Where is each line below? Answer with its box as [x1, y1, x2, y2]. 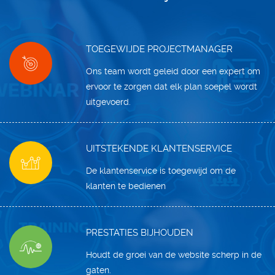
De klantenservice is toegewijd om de [86, 166, 236, 176]
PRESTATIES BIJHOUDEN [86, 227, 194, 239]
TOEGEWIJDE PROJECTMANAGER [86, 44, 233, 55]
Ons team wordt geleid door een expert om [86, 66, 261, 77]
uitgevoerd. [86, 97, 131, 107]
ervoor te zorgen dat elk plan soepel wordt [86, 82, 258, 92]
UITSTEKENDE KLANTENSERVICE [86, 143, 233, 155]
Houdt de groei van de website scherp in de [86, 250, 262, 260]
